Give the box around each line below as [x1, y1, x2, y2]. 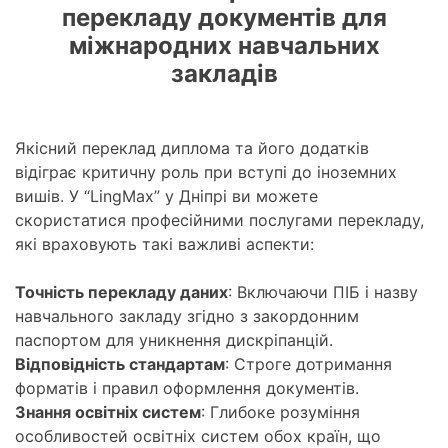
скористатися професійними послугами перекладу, [15, 210, 424, 231]
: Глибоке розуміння [201, 402, 360, 423]
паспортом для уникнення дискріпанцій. [15, 330, 333, 351]
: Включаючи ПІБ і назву [228, 282, 418, 303]
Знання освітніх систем [15, 402, 201, 423]
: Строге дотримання [225, 354, 392, 375]
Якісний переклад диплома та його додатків [15, 138, 369, 159]
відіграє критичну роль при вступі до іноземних [15, 162, 397, 183]
